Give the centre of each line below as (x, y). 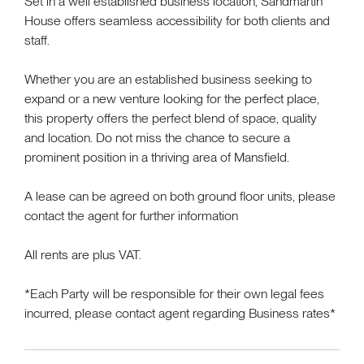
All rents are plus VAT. (83, 254)
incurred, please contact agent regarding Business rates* (180, 313)
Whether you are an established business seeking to (168, 79)
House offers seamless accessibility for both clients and (177, 20)
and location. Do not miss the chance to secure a (157, 137)
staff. (37, 40)
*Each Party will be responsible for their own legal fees (174, 293)
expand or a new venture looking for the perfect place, (172, 98)
